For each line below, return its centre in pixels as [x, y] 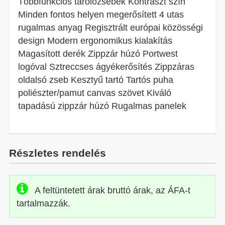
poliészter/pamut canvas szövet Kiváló [95, 93]
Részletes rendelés [57, 152]
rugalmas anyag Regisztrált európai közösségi [111, 28]
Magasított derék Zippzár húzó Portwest [98, 54]
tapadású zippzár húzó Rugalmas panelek [102, 106]
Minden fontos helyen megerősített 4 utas [101, 15]
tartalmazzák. [43, 203]
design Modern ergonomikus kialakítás [95, 41]
